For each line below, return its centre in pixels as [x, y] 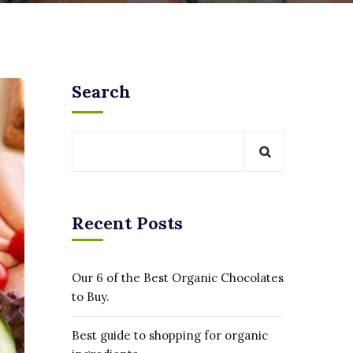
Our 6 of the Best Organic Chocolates [178, 278]
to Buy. [91, 297]
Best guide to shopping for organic [170, 335]
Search [101, 91]
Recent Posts [127, 223]
